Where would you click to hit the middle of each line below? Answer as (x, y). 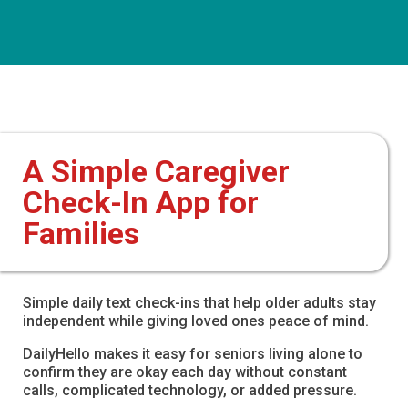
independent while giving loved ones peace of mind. (196, 321)
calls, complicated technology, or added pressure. (190, 390)
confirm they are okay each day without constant (185, 372)
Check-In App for (141, 202)
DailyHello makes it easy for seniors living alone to (193, 353)
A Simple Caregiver (156, 171)
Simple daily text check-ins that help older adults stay (199, 302)
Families (81, 233)
